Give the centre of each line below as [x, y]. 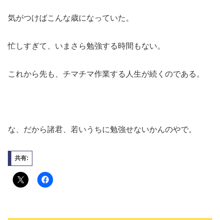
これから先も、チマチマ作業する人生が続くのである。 [106, 74]
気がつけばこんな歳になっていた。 [71, 18]
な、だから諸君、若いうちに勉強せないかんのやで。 [102, 130]
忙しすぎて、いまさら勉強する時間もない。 [86, 46]
